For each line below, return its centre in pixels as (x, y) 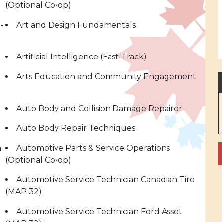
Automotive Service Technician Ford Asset (99, 211)
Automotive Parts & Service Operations (93, 148)
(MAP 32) (24, 192)
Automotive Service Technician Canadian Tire (106, 180)
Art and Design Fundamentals (76, 25)
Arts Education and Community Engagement (106, 77)
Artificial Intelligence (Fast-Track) (82, 57)
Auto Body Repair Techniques (76, 128)
